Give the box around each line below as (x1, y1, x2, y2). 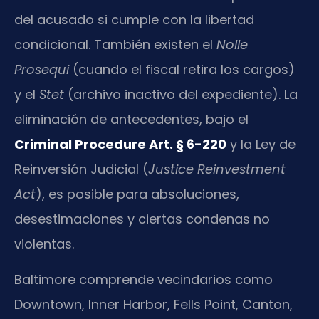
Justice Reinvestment (148, 160, 286, 179)
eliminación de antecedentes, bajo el (14, 110, 249, 129)
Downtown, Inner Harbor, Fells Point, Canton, (14, 295, 293, 313)
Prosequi (14, 61, 69, 79)
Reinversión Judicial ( (14, 160, 148, 179)
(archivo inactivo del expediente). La (64, 85, 298, 104)
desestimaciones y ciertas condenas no (14, 210, 270, 229)
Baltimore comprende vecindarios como (14, 270, 273, 288)
